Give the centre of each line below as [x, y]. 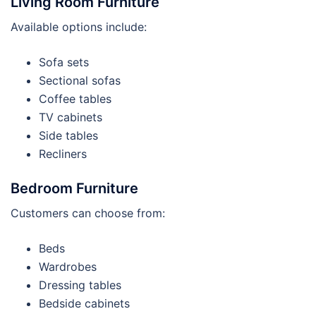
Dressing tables [80, 285]
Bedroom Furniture [74, 188]
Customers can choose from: [88, 213]
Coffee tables [75, 98]
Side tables [68, 135]
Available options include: [79, 26]
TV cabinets [71, 117]
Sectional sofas [80, 80]
